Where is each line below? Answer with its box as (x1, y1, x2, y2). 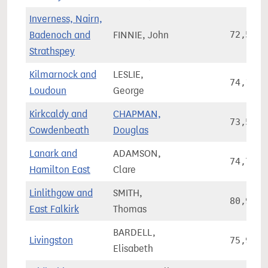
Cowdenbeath (29, 124, 89, 136)
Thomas (113, 203, 147, 215)
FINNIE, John (113, 29, 169, 41)
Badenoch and (29, 29, 90, 41)
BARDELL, (113, 227, 156, 238)
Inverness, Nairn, (29, 13, 102, 25)
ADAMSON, (113, 148, 161, 159)
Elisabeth (113, 243, 153, 254)
